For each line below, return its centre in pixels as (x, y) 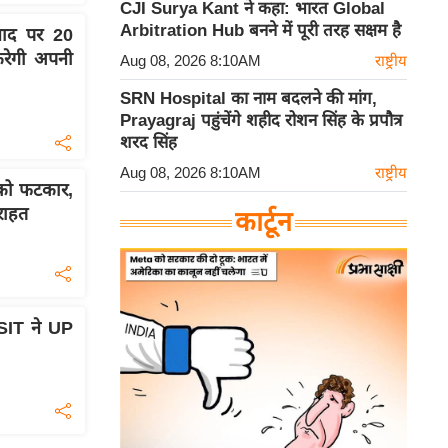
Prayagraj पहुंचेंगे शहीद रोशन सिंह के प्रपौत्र (261, 121)
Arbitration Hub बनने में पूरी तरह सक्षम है (260, 31)
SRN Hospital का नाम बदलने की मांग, (248, 99)
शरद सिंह (148, 143)
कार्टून (263, 222)
